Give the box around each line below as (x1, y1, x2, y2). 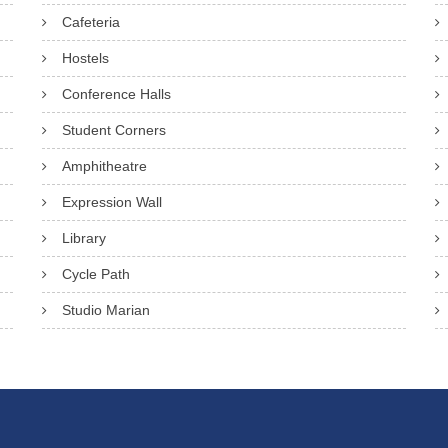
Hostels (61, 50, 109, 66)
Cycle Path (61, 266, 130, 282)
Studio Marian (61, 302, 150, 318)
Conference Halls (61, 86, 171, 102)
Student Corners (61, 122, 166, 138)
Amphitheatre (61, 158, 147, 174)
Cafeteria (61, 14, 120, 30)
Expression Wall (61, 194, 162, 210)
